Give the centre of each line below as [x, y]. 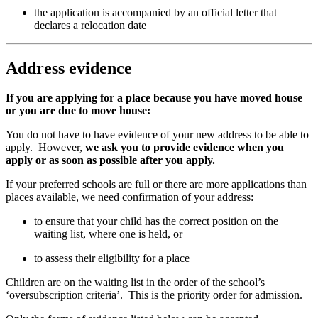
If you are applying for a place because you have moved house [154, 98]
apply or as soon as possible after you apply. [112, 160]
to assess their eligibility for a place [113, 258]
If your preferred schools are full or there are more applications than [156, 185]
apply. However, [45, 148]
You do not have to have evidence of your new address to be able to [157, 135]
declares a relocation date [90, 25]
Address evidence [69, 68]
